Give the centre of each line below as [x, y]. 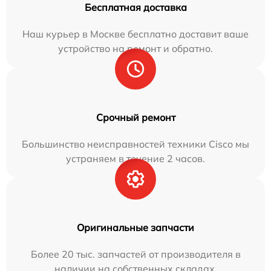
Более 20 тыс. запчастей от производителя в [135, 254]
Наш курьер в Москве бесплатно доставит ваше [135, 34]
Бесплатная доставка [135, 7]
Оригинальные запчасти [135, 227]
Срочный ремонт [135, 117]
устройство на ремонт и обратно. [135, 48]
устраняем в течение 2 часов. [135, 158]
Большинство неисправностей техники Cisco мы [135, 144]
